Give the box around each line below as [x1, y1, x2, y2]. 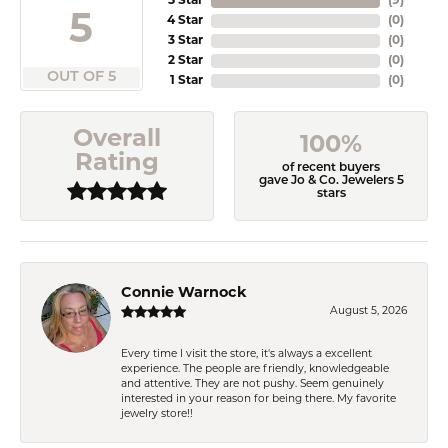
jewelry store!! [121, 408, 193, 420]
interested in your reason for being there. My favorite [121, 393, 396, 405]
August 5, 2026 [330, 305, 407, 317]
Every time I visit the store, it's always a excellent [121, 348, 372, 360]
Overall [73, 128, 161, 152]
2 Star [167, 55, 203, 67]
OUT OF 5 [46, 70, 116, 85]
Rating [75, 152, 159, 176]
